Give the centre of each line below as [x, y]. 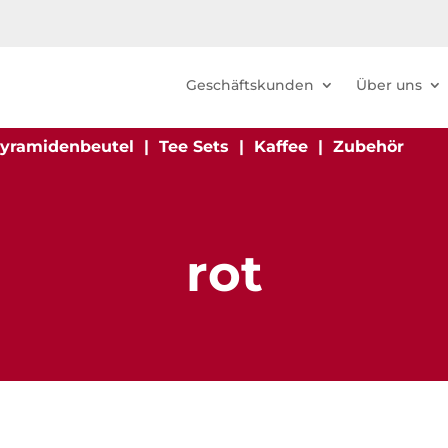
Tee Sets [193, 146]
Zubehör [368, 146]
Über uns [389, 85]
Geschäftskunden [250, 85]
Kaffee [280, 146]
